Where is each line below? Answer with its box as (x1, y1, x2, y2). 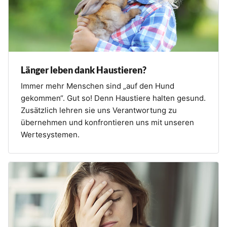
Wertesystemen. (21, 129, 80, 139)
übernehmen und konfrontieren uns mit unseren (21, 117, 194, 127)
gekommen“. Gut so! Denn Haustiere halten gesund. (21, 93, 206, 103)
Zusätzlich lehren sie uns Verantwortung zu (21, 105, 177, 115)
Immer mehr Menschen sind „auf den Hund (21, 81, 174, 91)
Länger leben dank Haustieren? (21, 64, 146, 75)
